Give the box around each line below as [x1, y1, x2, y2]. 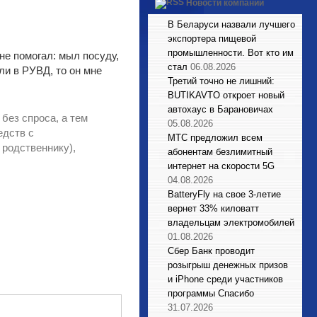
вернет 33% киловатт [168, 203, 259, 214]
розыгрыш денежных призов [168, 260, 288, 270]
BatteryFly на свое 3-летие [168, 189, 281, 200]
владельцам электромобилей [168, 217, 294, 228]
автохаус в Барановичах [168, 104, 273, 115]
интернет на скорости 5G [168, 161, 275, 171]
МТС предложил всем [168, 132, 263, 143]
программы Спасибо [168, 288, 254, 299]
